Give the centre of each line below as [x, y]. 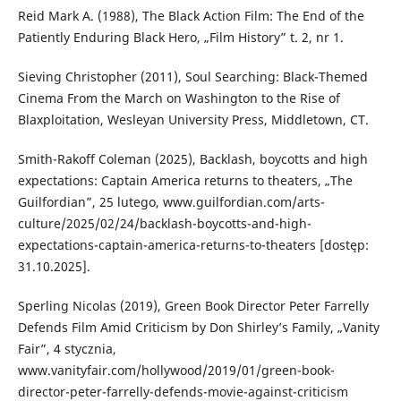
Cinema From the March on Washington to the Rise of [179, 98]
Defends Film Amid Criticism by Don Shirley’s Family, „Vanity [198, 327]
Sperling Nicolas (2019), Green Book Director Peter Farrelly [193, 305]
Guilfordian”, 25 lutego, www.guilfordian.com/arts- [171, 201]
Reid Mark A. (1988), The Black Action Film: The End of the [191, 15]
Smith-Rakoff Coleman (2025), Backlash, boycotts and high [192, 158]
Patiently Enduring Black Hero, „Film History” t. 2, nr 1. [180, 37]
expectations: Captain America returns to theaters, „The [185, 180]
